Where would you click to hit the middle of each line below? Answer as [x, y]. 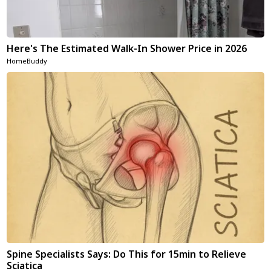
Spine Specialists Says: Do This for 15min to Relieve [127, 254]
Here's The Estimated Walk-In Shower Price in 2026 [127, 48]
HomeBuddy [27, 60]
